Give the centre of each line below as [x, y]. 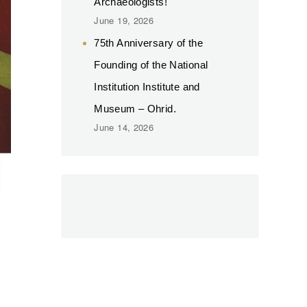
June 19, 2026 [124, 20]
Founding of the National [151, 64]
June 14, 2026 [124, 127]
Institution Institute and [147, 86]
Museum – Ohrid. [135, 108]
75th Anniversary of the [148, 42]
